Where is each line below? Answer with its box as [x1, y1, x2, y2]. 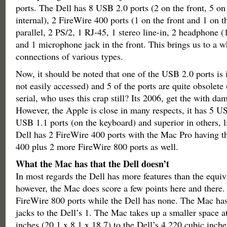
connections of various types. [15, 50, 123, 62]
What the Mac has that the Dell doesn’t [15, 157, 169, 170]
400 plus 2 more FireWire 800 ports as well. [15, 140, 178, 153]
